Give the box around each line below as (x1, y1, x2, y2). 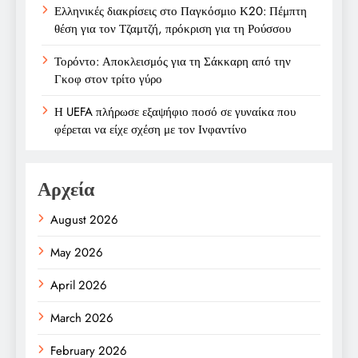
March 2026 (50, 308, 113, 327)
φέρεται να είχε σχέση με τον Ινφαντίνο (54, 120, 247, 138)
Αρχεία (38, 174, 94, 203)
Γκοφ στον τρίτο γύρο (54, 70, 162, 88)
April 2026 (50, 276, 107, 294)
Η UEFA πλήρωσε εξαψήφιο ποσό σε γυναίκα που (54, 102, 296, 121)
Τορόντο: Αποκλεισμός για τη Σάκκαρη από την (54, 52, 291, 70)
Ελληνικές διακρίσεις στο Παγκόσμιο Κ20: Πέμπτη (54, 2, 307, 20)
